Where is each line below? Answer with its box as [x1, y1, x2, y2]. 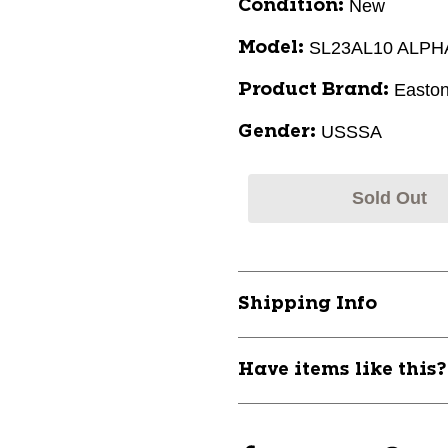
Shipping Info [238, 295, 377, 313]
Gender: [238, 123, 316, 141]
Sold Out [351, 188, 427, 208]
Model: [238, 39, 304, 57]
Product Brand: [238, 81, 389, 99]
